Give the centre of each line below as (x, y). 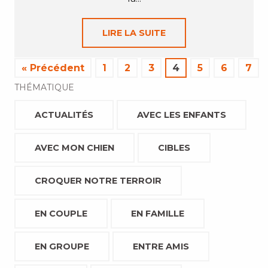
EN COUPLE (61, 214)
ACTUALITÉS (64, 115)
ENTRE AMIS (161, 246)
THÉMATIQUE (44, 87)
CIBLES (174, 148)
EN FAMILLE (158, 214)
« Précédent (53, 68)
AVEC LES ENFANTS (182, 115)
